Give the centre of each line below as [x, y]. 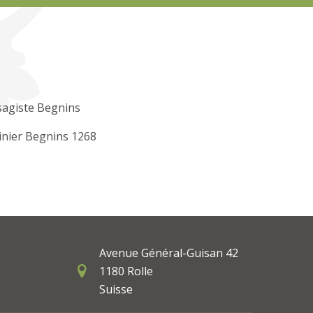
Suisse [116, 289]
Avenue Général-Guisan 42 [169, 253]
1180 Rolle [126, 271]
